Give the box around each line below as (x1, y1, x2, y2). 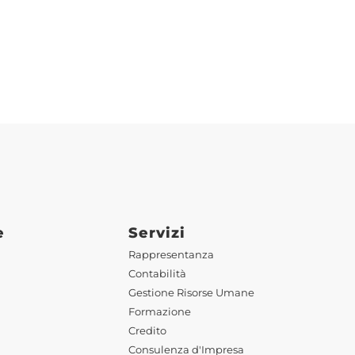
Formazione (128, 306, 191, 319)
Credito (128, 325, 166, 338)
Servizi (128, 224, 185, 242)
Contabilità (128, 268, 186, 281)
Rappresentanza (128, 249, 214, 261)
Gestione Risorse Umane (128, 287, 254, 300)
